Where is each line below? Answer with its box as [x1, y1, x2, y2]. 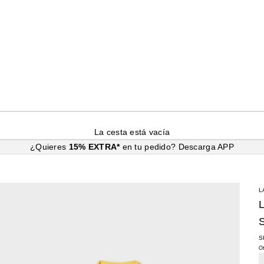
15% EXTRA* [68, 141, 123, 151]
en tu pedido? [122, 141, 179, 151]
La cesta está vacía [94, 127, 170, 137]
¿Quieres [30, 141, 69, 151]
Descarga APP [178, 141, 234, 151]
